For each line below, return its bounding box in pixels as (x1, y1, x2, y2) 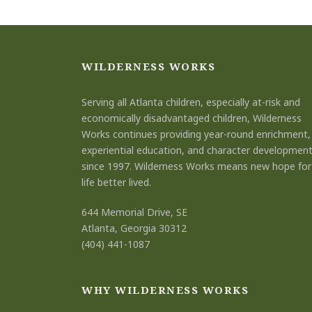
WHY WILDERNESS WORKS (81, 282, 249, 297)
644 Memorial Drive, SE (81, 205, 187, 219)
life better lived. (81, 175, 151, 189)
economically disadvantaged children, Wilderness (81, 111, 302, 125)
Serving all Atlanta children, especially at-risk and (81, 95, 300, 109)
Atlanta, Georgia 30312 (81, 221, 187, 235)
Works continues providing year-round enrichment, (81, 127, 311, 141)
